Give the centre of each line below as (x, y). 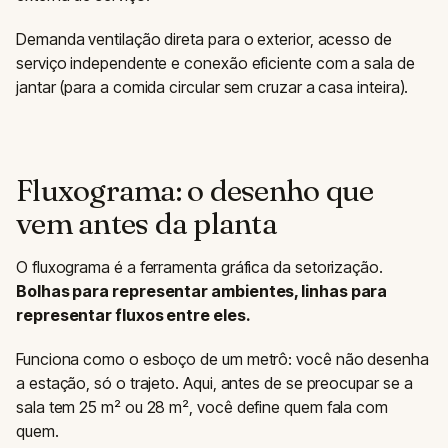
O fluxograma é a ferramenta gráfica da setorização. (199, 267)
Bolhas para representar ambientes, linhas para (202, 291)
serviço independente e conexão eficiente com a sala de (215, 63)
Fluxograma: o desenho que (195, 191)
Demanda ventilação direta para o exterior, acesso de (204, 39)
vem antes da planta (146, 224)
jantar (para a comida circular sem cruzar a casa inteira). (212, 87)
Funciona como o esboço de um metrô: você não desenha (222, 359)
